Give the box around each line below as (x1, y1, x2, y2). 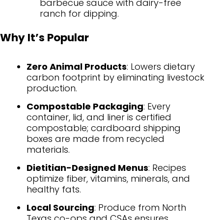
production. (27, 82, 77, 95)
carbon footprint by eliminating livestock (27, 71, 204, 84)
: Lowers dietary (127, 60, 195, 73)
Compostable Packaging (27, 100, 143, 113)
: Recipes (148, 162, 186, 174)
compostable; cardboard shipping (27, 122, 181, 135)
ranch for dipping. (40, 7, 119, 20)
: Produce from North (94, 201, 186, 214)
